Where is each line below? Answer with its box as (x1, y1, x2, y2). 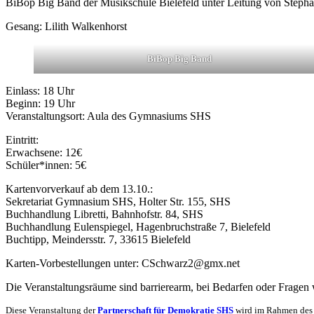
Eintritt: (6, 134, 39, 146)
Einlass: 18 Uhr (6, 85, 74, 97)
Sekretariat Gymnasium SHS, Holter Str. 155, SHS (6, 196, 231, 208)
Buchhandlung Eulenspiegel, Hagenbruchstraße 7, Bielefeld (6, 221, 271, 233)
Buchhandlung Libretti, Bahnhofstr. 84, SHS (6, 208, 203, 221)
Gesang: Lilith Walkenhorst (6, 20, 127, 33)
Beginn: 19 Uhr (6, 97, 75, 110)
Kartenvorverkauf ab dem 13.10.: (6, 183, 153, 196)
